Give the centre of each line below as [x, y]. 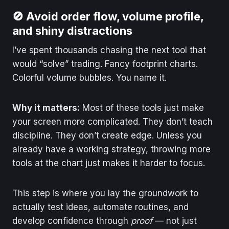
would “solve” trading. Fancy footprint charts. [105, 64]
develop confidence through [72, 221]
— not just [175, 221]
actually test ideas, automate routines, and [100, 207]
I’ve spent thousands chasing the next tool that [109, 50]
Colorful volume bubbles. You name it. [89, 77]
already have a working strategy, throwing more [111, 149]
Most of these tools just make [142, 108]
